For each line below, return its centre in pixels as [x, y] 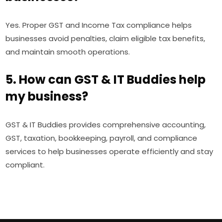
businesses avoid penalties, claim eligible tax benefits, [106, 39]
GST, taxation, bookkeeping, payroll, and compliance [102, 138]
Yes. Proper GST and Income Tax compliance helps [99, 25]
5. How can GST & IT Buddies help [106, 80]
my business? [47, 97]
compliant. [25, 165]
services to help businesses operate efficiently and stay [110, 152]
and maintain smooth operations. [68, 52]
